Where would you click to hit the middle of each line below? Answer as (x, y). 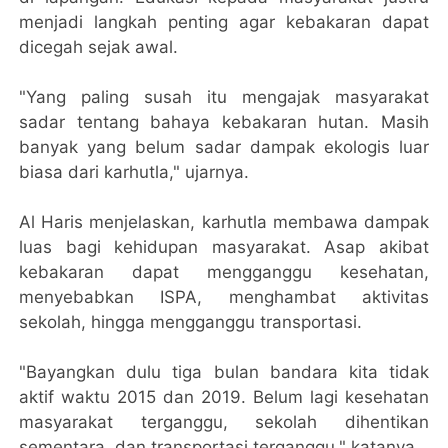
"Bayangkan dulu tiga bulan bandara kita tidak (224, 371)
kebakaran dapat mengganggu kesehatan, (224, 271)
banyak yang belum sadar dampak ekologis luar (224, 146)
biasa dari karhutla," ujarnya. (134, 171)
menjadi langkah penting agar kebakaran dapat (224, 21)
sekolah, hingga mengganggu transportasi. (191, 321)
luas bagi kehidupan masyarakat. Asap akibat (224, 246)
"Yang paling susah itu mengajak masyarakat (224, 96)
